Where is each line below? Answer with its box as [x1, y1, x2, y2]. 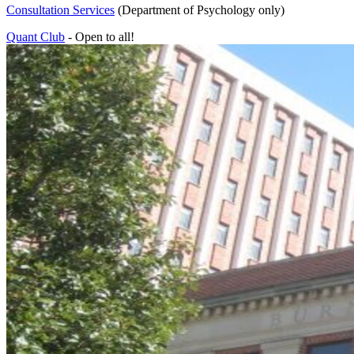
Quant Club [6, 30, 65, 44]
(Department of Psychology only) [115, 3, 284, 17]
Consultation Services [6, 3, 115, 17]
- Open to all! [65, 30, 134, 44]
